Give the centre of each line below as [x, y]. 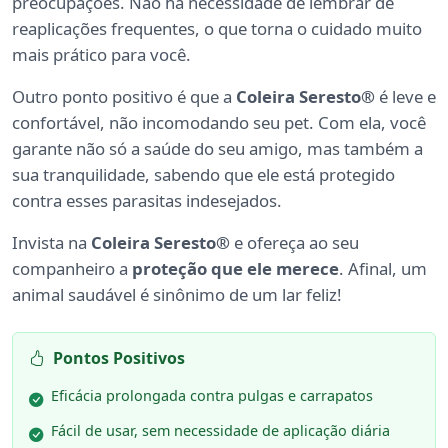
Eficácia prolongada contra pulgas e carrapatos [212, 396]
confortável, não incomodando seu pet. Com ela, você [219, 123]
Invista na [51, 243]
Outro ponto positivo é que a [124, 97]
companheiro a [72, 269]
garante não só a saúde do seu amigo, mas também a [217, 149]
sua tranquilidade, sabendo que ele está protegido [203, 175]
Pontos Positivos [119, 358]
